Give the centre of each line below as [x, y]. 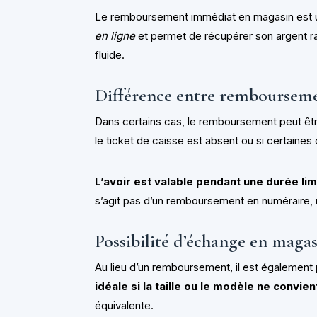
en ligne [115, 35]
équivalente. [125, 305]
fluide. [110, 54]
